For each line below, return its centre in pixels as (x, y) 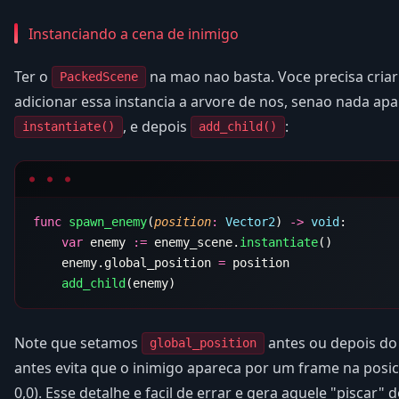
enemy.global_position (126, 262)
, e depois (157, 126)
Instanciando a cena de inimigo (134, 33)
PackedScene (99, 77)
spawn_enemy (104, 221)
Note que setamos (78, 342)
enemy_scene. (193, 242)
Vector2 (247, 221)
